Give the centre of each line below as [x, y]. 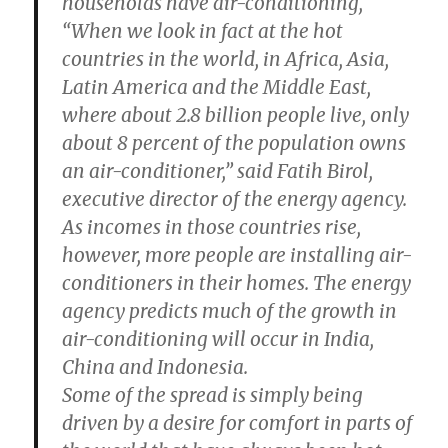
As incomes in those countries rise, [212, 227]
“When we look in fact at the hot [203, 31]
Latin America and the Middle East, [217, 87]
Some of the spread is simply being [213, 395]
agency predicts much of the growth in [230, 311]
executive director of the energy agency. [235, 199]
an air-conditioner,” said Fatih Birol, [218, 171]
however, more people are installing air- [237, 255]
